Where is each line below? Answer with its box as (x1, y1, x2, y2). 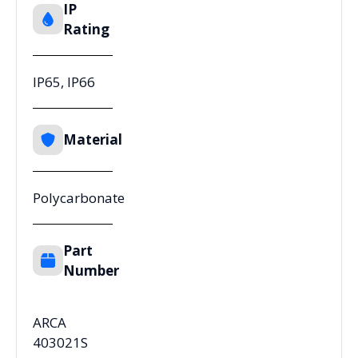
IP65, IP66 (33, 72, 95, 91)
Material (63, 130, 122, 149)
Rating (63, 19, 109, 38)
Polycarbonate (33, 188, 125, 207)
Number (63, 261, 119, 280)
